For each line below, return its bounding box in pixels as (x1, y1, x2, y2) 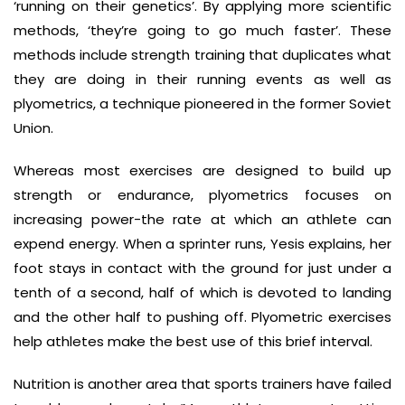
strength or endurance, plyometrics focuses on (14, 185, 391, 204)
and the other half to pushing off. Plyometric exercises (14, 307, 391, 326)
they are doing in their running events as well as (14, 70, 391, 89)
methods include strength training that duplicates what (14, 45, 391, 64)
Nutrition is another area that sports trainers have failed (14, 374, 391, 393)
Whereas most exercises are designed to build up (14, 161, 391, 180)
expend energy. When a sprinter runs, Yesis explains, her (14, 234, 391, 253)
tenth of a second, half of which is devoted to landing (14, 283, 391, 302)
